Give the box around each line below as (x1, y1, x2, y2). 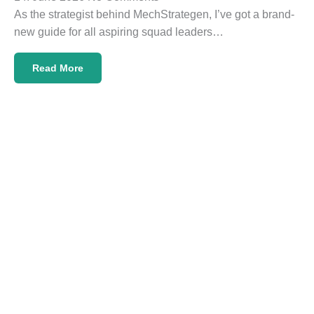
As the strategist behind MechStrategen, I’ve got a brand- (14, 8, 294, 21)
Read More (32, 62, 83, 74)
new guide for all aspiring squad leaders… (14, 26, 224, 39)
